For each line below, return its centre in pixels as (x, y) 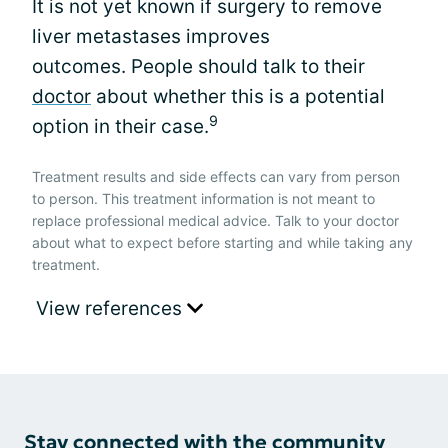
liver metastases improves (151, 36)
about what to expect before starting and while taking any (222, 242)
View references (111, 308)
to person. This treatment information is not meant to (203, 198)
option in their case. (120, 126)
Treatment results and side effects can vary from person (216, 176)
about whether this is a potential (238, 96)
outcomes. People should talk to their (198, 66)
